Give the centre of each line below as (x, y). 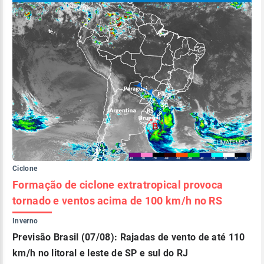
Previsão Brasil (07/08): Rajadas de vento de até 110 (129, 237)
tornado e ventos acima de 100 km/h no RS (117, 201)
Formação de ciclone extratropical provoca (118, 185)
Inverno (25, 221)
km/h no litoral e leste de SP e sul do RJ (100, 253)
